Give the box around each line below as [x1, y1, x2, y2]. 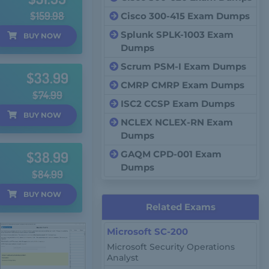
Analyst [107, 252, 139, 263]
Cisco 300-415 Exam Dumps [121, 10, 250, 22]
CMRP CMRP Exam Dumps [121, 79, 245, 91]
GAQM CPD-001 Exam [121, 148, 222, 160]
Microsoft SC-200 [107, 226, 189, 237]
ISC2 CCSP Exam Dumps [121, 98, 235, 109]
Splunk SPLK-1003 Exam [121, 29, 234, 40]
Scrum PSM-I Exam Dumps [121, 61, 247, 72]
